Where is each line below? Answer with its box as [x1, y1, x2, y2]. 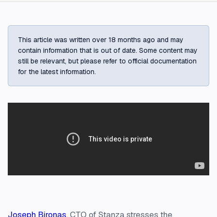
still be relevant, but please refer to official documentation [18, 57, 197, 65]
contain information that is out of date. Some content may [18, 46, 198, 55]
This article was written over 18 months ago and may [18, 35, 184, 44]
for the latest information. [18, 67, 96, 76]
